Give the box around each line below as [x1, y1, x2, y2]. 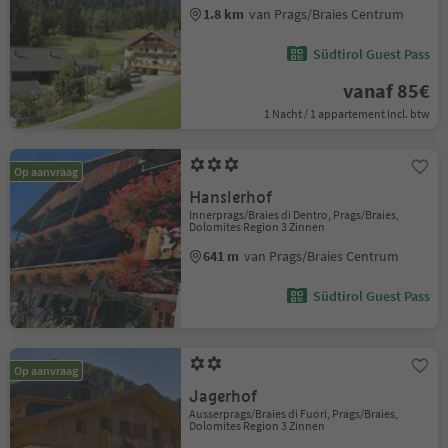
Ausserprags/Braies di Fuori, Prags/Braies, [189, 406, 399, 421]
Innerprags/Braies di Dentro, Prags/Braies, [189, 207, 400, 222]
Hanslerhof [189, 187, 273, 208]
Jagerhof [189, 386, 258, 407]
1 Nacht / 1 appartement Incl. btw [263, 106, 430, 121]
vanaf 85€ [342, 78, 430, 103]
